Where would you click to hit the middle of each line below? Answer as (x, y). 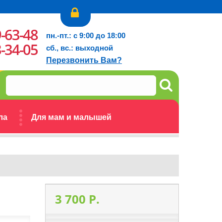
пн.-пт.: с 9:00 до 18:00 (86, 35)
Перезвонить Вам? (84, 60)
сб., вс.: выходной (80, 48)
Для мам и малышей (71, 117)
